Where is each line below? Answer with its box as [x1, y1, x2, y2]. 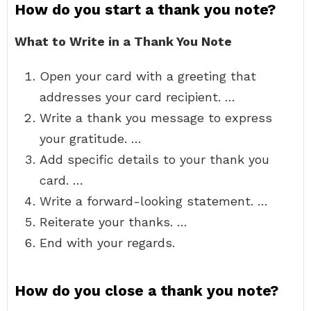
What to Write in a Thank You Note [15, 34, 232, 49]
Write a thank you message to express [40, 110, 272, 125]
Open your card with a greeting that [40, 69, 256, 83]
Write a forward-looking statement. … [40, 194, 268, 208]
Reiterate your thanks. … [40, 215, 187, 229]
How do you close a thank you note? [15, 282, 278, 299]
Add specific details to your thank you [40, 152, 269, 167]
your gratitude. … [40, 131, 142, 146]
